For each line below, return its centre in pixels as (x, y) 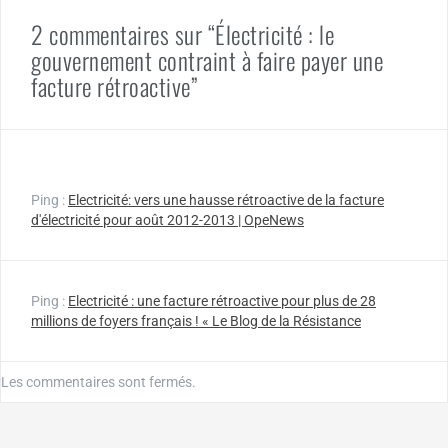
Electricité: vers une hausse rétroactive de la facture (226, 200)
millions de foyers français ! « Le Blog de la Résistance (196, 321)
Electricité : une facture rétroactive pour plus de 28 (222, 301)
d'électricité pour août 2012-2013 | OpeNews (167, 220)
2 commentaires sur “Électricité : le (182, 34)
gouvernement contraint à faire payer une (207, 60)
